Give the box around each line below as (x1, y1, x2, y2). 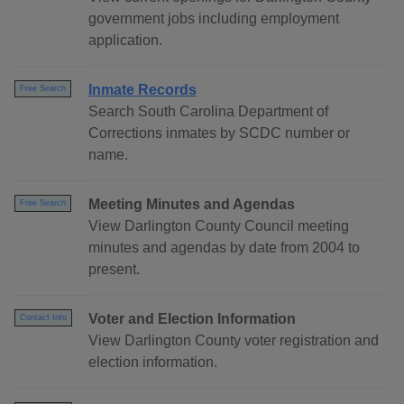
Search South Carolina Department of (88, 104, 328, 120)
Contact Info (20, 313, 67, 323)
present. (88, 262, 140, 278)
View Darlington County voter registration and (88, 333, 379, 349)
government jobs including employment (88, 11, 339, 27)
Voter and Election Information (88, 311, 296, 327)
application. (88, 32, 162, 49)
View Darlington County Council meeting (88, 218, 349, 234)
